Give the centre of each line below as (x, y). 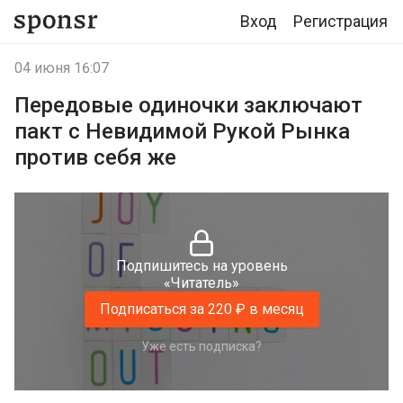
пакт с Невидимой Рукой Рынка (182, 131)
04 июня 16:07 (62, 68)
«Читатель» (201, 282)
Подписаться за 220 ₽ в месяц (201, 309)
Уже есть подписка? (201, 346)
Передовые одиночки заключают (188, 105)
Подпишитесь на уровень (201, 265)
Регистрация (340, 21)
